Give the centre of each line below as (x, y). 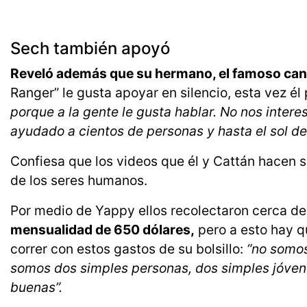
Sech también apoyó (92, 49)
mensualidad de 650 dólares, (102, 230)
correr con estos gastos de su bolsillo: (128, 249)
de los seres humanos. (79, 181)
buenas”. (38, 287)
